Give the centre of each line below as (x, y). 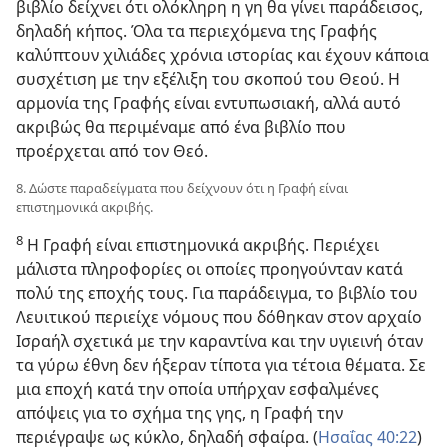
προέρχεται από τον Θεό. (112, 151)
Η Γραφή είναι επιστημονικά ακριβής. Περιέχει (201, 245)
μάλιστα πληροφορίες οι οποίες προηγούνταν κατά (209, 269)
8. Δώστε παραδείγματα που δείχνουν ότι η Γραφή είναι (182, 188)
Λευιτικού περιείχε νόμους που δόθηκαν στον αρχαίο (219, 317)
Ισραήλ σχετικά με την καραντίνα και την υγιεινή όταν (219, 341)
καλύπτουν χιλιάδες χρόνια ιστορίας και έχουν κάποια (222, 55)
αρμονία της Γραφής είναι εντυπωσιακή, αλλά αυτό (208, 103)
